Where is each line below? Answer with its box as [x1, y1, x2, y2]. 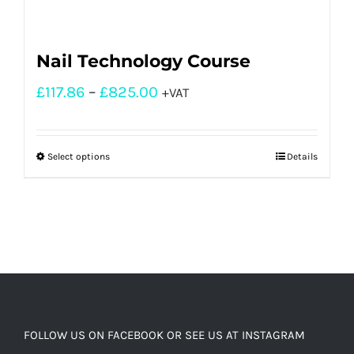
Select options [47, 151, 110, 163]
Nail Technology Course [36, 51, 250, 73]
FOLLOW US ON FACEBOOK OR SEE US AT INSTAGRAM [24, 328, 305, 343]
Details [287, 151, 318, 163]
